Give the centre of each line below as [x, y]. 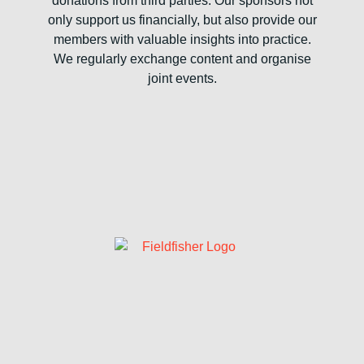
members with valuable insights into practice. [182, 39]
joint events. [182, 78]
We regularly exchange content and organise [182, 59]
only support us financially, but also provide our [182, 20]
